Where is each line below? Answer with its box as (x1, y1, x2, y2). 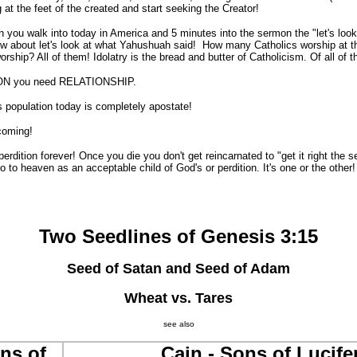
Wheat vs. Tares (124, 290, 233, 306)
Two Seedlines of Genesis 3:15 (39, 226, 318, 247)
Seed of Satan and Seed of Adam (67, 261, 290, 277)
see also (163, 320, 194, 328)
